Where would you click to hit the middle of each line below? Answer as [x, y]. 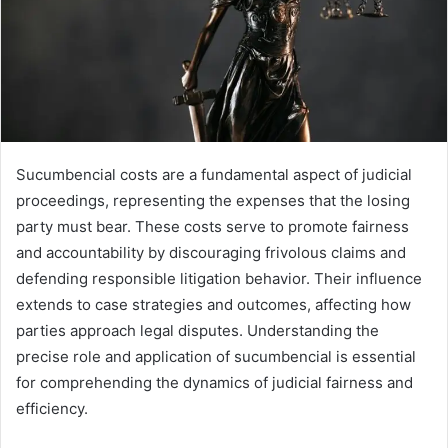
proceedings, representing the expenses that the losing [213, 200]
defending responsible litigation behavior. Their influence [219, 278]
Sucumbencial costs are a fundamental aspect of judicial [214, 174]
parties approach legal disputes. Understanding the [197, 330]
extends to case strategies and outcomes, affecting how [213, 304]
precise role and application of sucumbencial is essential [216, 356]
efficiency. [52, 408]
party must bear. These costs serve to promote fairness [212, 226]
